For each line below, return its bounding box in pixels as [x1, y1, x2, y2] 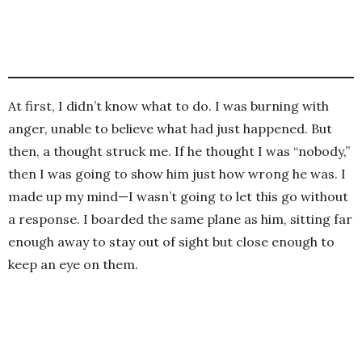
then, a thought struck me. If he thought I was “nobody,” [8, 143, 350, 160]
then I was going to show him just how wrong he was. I [8, 166, 346, 183]
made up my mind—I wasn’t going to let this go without [8, 188, 348, 205]
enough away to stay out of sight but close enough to [8, 234, 335, 250]
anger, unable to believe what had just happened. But [8, 120, 332, 137]
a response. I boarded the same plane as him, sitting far [8, 211, 352, 228]
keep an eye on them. [8, 256, 138, 273]
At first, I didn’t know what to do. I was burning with [8, 98, 329, 115]
